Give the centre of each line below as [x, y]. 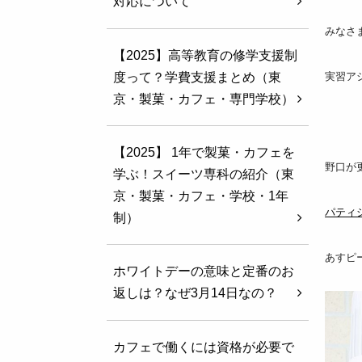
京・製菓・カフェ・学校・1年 [200, 196]
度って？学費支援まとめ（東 [197, 77]
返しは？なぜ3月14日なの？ [195, 293]
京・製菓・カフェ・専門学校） [203, 99]
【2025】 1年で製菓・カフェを [204, 153]
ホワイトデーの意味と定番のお [203, 271]
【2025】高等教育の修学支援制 [205, 55]
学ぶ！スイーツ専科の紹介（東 [203, 175]
